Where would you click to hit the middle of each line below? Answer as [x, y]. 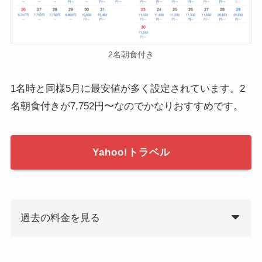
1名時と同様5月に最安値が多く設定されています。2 [127, 88]
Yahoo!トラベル [131, 152]
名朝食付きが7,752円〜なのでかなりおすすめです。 [127, 106]
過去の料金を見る [60, 218]
